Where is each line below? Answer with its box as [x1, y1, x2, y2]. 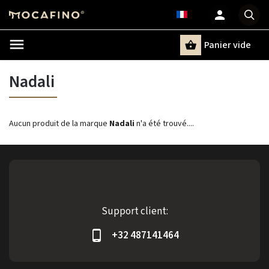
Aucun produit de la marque [9, 118, 109, 130]
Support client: [101, 204, 168, 219]
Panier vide [204, 38, 251, 52]
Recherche [43, 61, 94, 71]
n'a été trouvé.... [134, 118, 194, 130]
